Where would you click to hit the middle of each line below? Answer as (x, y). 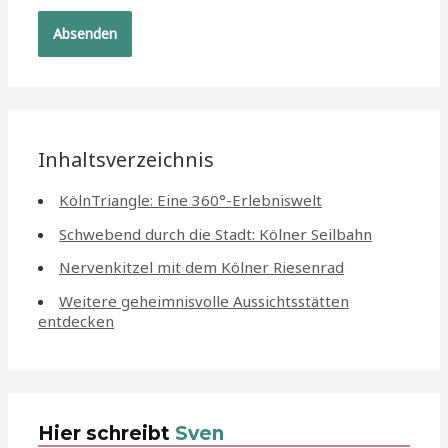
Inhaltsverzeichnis (126, 159)
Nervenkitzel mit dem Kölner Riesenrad (202, 267)
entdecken (76, 321)
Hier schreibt (107, 433)
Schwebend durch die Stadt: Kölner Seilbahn (216, 233)
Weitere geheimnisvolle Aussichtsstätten (204, 301)
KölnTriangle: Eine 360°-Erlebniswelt (191, 199)
